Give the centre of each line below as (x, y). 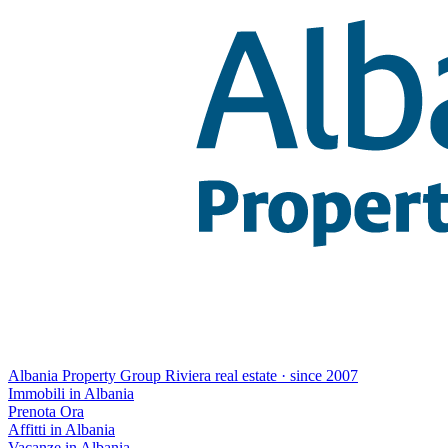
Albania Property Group (84, 375)
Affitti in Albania (61, 429)
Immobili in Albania (71, 393)
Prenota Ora (46, 411)
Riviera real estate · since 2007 (261, 375)
